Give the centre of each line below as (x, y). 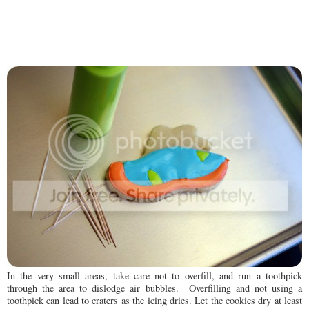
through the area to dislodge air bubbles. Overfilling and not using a (154, 288)
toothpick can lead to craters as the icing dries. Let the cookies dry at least (154, 301)
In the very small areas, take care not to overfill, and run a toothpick (154, 276)
